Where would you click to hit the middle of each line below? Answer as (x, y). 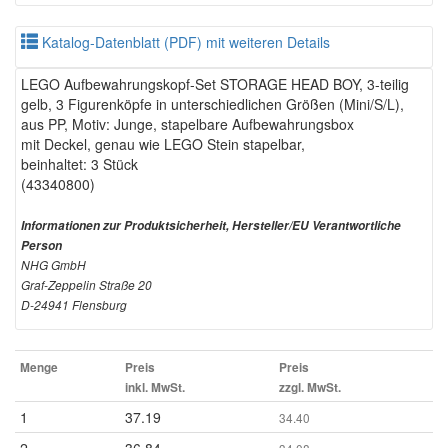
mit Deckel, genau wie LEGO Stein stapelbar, (163, 144)
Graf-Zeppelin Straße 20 (86, 285)
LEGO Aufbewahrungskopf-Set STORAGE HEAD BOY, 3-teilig (215, 84)
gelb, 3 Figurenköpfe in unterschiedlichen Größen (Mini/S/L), (212, 104)
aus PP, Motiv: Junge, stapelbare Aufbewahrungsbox (187, 124)
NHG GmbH (53, 265)
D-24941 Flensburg (74, 305)
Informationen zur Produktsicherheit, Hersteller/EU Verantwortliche (211, 225)
